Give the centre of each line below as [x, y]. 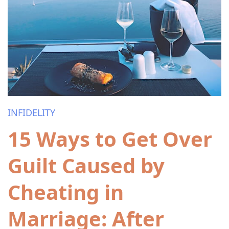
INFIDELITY [31, 112]
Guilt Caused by [86, 165]
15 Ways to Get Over [110, 139]
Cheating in [66, 192]
